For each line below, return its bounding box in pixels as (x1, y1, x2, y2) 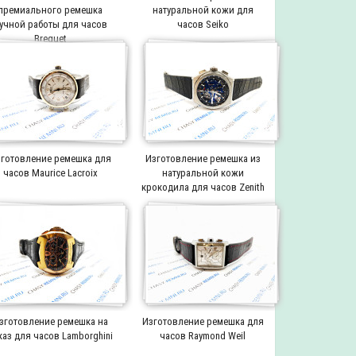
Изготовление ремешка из (145, 152, 261, 164)
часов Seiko (176, 17, 229, 30)
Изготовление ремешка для (141, 315, 264, 327)
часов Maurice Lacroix (2, 166, 98, 179)
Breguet (33, 32, 67, 44)
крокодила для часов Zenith (141, 180, 265, 193)
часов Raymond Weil (160, 329, 246, 342)
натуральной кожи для (152, 3, 253, 16)
